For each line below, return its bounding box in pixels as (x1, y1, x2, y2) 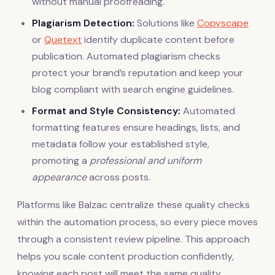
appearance (32, 170, 87, 184)
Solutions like (134, 16, 197, 29)
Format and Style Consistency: (32, 104, 180, 117)
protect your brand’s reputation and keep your (32, 66, 243, 79)
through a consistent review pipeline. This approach (17, 232, 250, 246)
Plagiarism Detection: (32, 16, 134, 29)
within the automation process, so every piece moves (17, 215, 258, 228)
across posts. (87, 170, 150, 184)
